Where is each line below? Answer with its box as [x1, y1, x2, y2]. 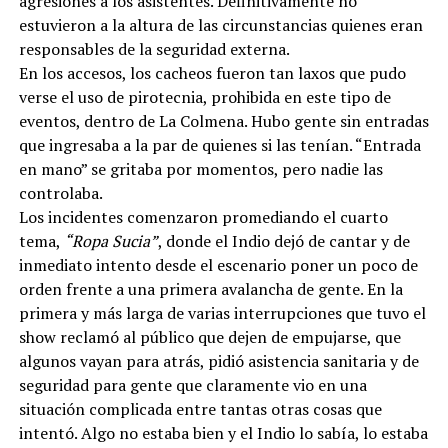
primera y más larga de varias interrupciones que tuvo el [18, 302, 426, 325]
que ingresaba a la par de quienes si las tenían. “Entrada [18, 134, 421, 157]
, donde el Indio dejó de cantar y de [157, 230, 410, 253]
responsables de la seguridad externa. [18, 38, 290, 61]
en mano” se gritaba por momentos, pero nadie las [18, 158, 383, 181]
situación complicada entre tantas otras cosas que [18, 398, 382, 421]
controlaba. [18, 182, 103, 205]
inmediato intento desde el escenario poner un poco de [18, 254, 418, 277]
